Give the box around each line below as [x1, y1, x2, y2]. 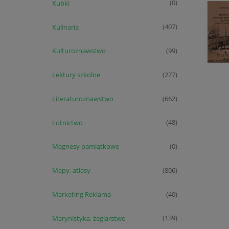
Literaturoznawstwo [52, 94, 113, 103]
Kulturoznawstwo [52, 46, 106, 56]
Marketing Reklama [52, 190, 111, 199]
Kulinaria [52, 22, 79, 32]
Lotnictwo [52, 118, 83, 127]
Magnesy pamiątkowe [52, 142, 119, 151]
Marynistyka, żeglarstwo [52, 213, 126, 223]
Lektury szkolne [52, 70, 100, 80]
